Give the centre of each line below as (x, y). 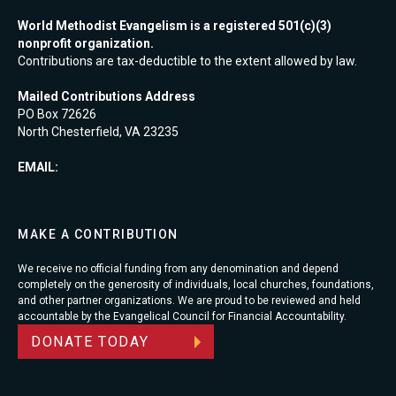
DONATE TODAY (90, 342)
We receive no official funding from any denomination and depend (178, 269)
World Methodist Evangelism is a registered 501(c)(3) (175, 26)
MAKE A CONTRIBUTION (98, 234)
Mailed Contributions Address (107, 96)
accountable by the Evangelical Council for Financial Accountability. (182, 316)
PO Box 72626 (57, 114)
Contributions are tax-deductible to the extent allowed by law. (187, 61)
